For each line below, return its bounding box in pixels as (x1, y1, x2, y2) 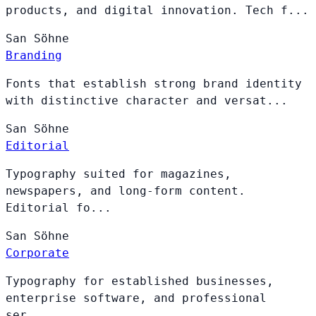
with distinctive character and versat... (6, 93, 288, 107)
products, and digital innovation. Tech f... (6, 3, 309, 17)
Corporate (6, 245, 69, 260)
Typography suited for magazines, (6, 166, 231, 181)
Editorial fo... (6, 200, 111, 214)
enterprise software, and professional (6, 291, 267, 305)
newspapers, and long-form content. (6, 183, 245, 197)
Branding (6, 48, 62, 62)
